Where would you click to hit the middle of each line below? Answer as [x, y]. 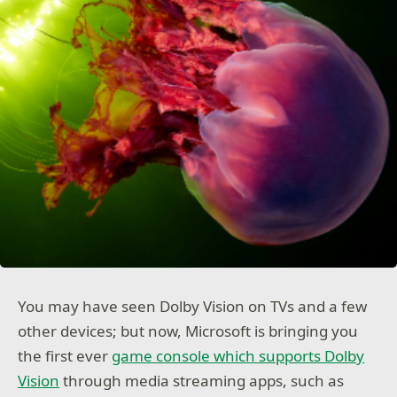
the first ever [65, 356]
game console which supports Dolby [238, 356]
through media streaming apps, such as [202, 381]
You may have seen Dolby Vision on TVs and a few [193, 306]
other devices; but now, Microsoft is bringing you [188, 331]
